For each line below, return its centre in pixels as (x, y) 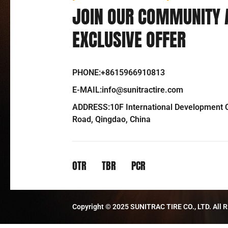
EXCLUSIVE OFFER (129, 39)
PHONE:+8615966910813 (119, 72)
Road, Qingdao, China (111, 119)
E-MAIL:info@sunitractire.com (128, 90)
